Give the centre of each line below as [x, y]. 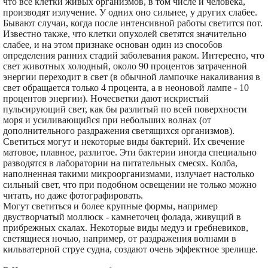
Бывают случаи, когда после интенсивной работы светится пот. [133, 23]
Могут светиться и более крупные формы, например [110, 206]
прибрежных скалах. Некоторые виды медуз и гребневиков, [126, 227]
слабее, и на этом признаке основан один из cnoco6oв [113, 44]
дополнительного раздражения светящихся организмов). [119, 130]
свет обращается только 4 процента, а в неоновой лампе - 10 [126, 87]
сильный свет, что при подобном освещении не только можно [130, 184]
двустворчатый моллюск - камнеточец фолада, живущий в [122, 217]
